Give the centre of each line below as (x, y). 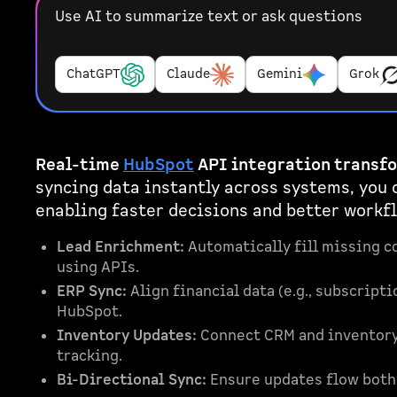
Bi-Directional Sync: (131, 381)
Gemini (279, 74)
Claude (189, 74)
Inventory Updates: (126, 336)
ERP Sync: (91, 292)
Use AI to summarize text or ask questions (208, 17)
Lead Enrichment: (120, 248)
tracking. (89, 357)
